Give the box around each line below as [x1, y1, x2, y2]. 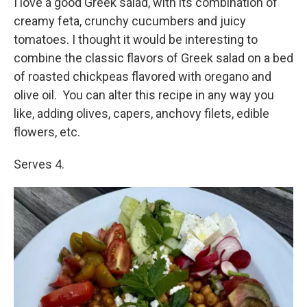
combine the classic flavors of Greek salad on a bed [14, 51, 293, 65]
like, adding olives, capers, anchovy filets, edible [14, 106, 269, 121]
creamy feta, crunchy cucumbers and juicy [14, 14, 246, 28]
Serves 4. [14, 157, 64, 171]
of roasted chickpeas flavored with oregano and [14, 69, 271, 84]
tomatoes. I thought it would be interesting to [14, 32, 258, 47]
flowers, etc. [14, 125, 80, 139]
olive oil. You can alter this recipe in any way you [14, 88, 274, 102]
